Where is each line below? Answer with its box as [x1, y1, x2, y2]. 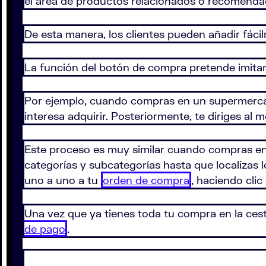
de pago [24, 222, 65, 236]
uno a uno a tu [24, 173, 101, 187]
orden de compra [103, 173, 189, 187]
